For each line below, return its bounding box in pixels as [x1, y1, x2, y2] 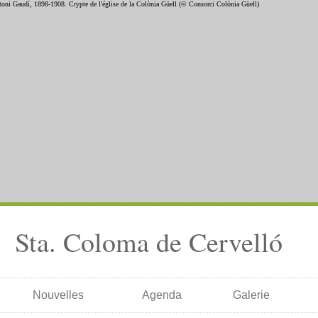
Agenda [141, 289, 182, 301]
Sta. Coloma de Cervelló [14, 224, 283, 260]
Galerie [232, 289, 270, 301]
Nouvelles [32, 289, 84, 301]
